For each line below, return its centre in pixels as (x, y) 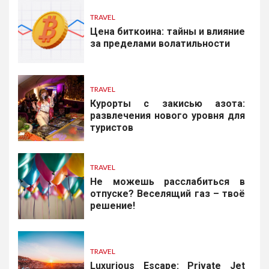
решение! (113, 206)
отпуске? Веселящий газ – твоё (168, 194)
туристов (112, 128)
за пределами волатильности (160, 44)
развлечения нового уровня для (168, 116)
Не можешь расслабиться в (168, 182)
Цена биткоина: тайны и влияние (168, 32)
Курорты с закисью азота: (168, 104)
